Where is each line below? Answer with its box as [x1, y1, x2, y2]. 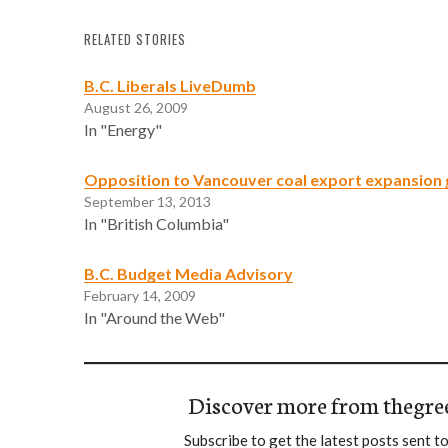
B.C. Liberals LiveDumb [84, 75, 256, 95]
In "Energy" [84, 119, 162, 139]
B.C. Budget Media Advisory [84, 263, 293, 283]
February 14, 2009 [84, 286, 196, 304]
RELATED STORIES [84, 29, 186, 49]
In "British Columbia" [84, 213, 229, 233]
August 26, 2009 [84, 98, 188, 116]
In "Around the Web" [84, 307, 225, 327]
